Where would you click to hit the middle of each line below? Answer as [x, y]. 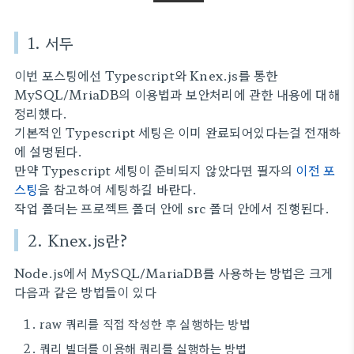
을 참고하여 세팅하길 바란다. [118, 189]
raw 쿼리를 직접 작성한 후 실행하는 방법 [145, 324]
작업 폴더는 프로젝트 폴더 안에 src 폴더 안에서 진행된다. [172, 208]
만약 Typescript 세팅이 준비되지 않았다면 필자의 [155, 170]
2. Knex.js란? [78, 240]
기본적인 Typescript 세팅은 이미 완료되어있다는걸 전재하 [178, 132]
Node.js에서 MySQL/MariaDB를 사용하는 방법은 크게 [174, 273]
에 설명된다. [49, 151]
